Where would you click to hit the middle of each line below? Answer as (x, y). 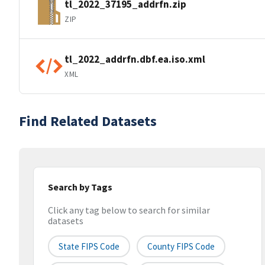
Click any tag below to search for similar (129, 210)
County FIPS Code (181, 247)
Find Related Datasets (88, 121)
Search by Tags (80, 187)
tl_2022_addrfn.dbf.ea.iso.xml (135, 59)
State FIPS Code (89, 247)
